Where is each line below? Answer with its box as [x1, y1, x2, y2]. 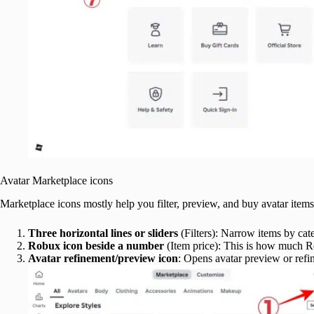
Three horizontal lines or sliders [28, 226, 178, 239]
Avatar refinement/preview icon [28, 252, 178, 264]
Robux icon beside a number [28, 239, 164, 252]
